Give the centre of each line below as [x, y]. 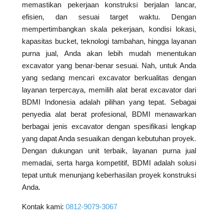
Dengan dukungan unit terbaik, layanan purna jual [109, 151]
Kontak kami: [44, 207]
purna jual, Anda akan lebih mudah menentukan [109, 54]
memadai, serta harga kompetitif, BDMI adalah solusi [109, 163]
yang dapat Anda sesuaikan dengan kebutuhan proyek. [109, 139]
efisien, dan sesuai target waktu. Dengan [109, 17]
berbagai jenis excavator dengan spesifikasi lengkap [109, 127]
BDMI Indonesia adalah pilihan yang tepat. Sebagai [109, 102]
